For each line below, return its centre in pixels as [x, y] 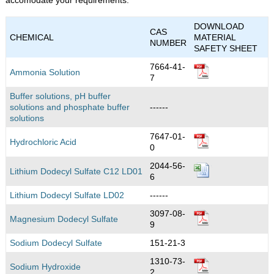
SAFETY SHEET [225, 48]
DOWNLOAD [219, 26]
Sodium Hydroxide [45, 266]
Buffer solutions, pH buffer [60, 96]
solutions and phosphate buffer [69, 107]
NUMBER [168, 43]
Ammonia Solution [45, 72]
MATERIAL [215, 37]
